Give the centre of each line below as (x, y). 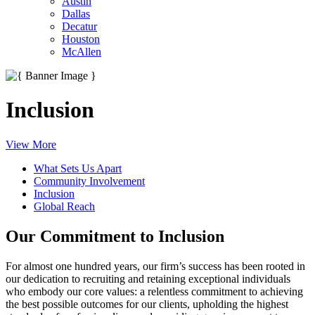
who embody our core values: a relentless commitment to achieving (154, 291)
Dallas (76, 14)
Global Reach (64, 206)
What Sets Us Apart (78, 168)
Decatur (79, 26)
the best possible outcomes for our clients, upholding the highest (147, 304)
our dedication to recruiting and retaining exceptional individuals (148, 278)
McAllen (82, 52)
